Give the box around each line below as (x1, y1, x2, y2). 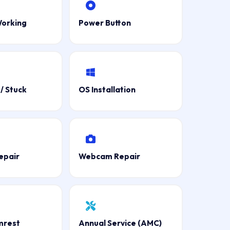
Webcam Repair (79, 151, 141, 161)
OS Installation (79, 84, 136, 94)
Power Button (79, 17, 131, 28)
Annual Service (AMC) (79, 218, 162, 228)
